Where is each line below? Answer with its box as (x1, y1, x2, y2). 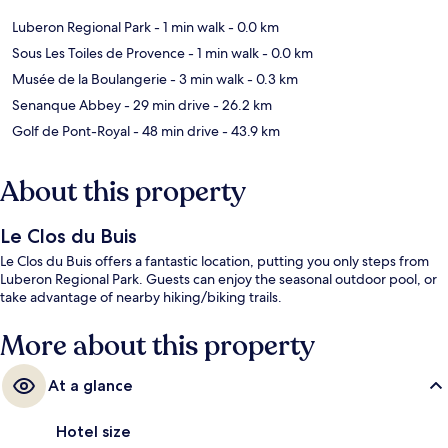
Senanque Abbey (12, 96, 121, 115)
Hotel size (56, 422, 131, 442)
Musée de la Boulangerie (12, 70, 167, 89)
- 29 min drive (121, 96, 210, 115)
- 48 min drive (130, 122, 219, 141)
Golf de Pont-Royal (12, 122, 130, 141)
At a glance (48, 376, 133, 396)
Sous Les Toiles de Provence (12, 44, 185, 63)
